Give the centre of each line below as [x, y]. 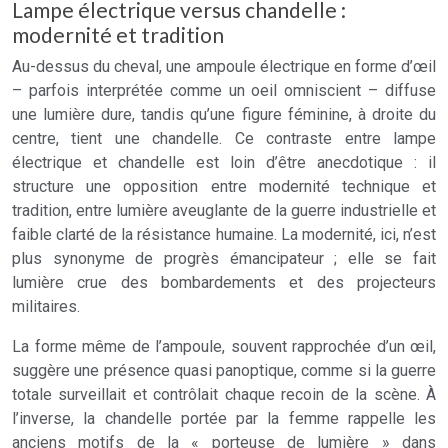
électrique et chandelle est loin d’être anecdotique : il [224, 162]
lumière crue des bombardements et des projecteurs [224, 282]
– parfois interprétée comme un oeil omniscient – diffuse [224, 90]
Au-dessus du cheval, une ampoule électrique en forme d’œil [224, 66]
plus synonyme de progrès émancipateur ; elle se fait [224, 258]
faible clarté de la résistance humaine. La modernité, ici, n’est [224, 234]
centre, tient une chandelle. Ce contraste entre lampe [224, 138]
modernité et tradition [118, 34]
